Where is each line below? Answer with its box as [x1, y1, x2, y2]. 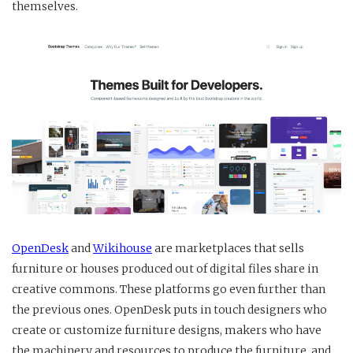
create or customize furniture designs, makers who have [12, 322, 321, 337]
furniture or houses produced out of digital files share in [12, 261, 318, 276]
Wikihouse [93, 240, 152, 255]
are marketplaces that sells [152, 240, 304, 255]
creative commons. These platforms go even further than [12, 281, 325, 296]
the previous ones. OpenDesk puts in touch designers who [12, 302, 327, 317]
